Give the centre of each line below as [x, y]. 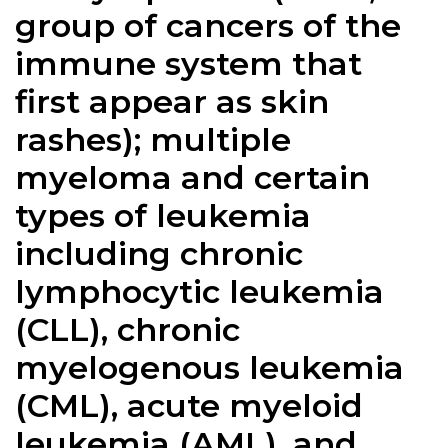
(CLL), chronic [127, 329]
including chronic [159, 253]
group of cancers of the [208, 25]
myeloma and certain [192, 177]
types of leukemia [163, 215]
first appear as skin [172, 101]
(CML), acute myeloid [189, 405]
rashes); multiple [153, 139]
